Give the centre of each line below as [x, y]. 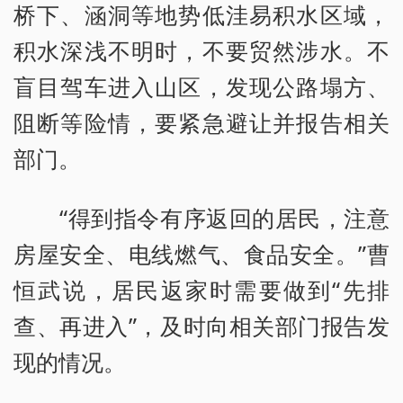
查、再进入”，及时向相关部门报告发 [201, 325]
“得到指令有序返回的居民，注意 [201, 217]
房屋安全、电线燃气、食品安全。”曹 [201, 253]
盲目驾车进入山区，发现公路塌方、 [201, 86]
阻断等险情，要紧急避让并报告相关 [201, 122]
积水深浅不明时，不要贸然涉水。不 [201, 50]
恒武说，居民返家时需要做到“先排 [201, 289]
